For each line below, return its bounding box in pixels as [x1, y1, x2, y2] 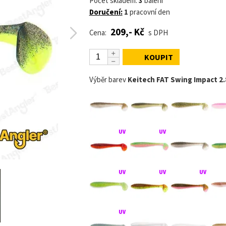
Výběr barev [89, 75, 128, 85]
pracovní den [128, 7, 170, 18]
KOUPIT [144, 52, 173, 63]
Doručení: [89, 7, 123, 18]
